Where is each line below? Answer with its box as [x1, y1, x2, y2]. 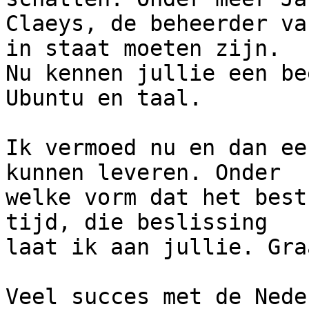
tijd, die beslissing [6, 210, 268, 235]
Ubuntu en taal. [6, 86, 202, 111]
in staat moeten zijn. [6, 36, 281, 61]
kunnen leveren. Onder [6, 160, 281, 186]
